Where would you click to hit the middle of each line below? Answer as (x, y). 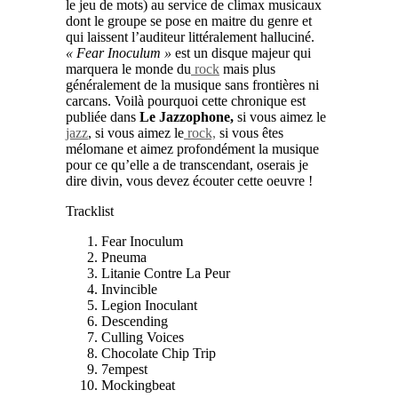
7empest (124, 369)
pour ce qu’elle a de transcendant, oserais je (187, 164)
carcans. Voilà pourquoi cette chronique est (186, 100)
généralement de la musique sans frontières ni (192, 84)
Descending (135, 321)
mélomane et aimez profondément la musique (192, 148)
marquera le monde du (128, 68)
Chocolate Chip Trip (159, 353)
